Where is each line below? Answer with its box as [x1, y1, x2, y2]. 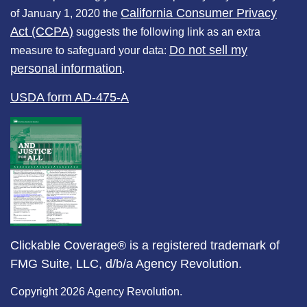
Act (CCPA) [10, 24, 73, 38]
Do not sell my [169, 42, 247, 57]
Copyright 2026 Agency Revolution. [10, 285, 182, 297]
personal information [10, 61, 122, 75]
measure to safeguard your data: [10, 44, 169, 56]
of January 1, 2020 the [10, 7, 121, 19]
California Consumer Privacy [121, 5, 277, 20]
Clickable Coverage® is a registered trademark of [10, 238, 280, 252]
